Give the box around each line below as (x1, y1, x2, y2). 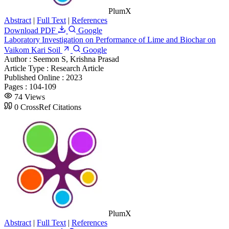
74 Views (14, 92, 45, 101)
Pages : (4, 82, 29, 91)
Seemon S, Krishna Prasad (33, 54, 119, 63)
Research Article (51, 63, 104, 73)
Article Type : (4, 63, 51, 73)
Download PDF (4, 26, 58, 35)
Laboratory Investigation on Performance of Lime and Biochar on (4, 35, 216, 44)
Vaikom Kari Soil (4, 45, 60, 54)
